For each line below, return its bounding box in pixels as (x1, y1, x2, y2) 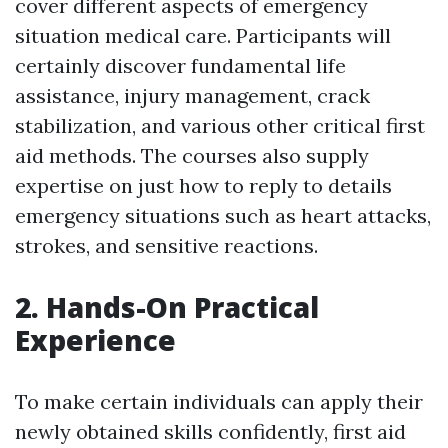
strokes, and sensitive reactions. (15, 233, 318, 259)
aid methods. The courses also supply (15, 143, 369, 169)
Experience (15, 321, 176, 360)
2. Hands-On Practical (15, 288, 319, 327)
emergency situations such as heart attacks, (15, 203, 431, 229)
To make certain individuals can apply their (15, 389, 423, 415)
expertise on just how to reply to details (15, 173, 392, 199)
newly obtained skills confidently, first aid (15, 419, 406, 445)
